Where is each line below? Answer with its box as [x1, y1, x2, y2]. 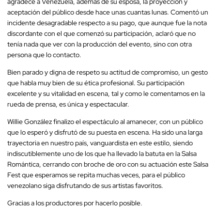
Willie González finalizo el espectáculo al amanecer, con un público [7, 117, 203, 126]
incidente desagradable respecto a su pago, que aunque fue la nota [7, 18, 207, 28]
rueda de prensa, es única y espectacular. [7, 100, 129, 109]
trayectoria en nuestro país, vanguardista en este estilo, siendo [7, 139, 193, 148]
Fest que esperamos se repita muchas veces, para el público [7, 170, 185, 180]
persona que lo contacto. [7, 50, 81, 60]
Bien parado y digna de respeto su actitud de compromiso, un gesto [7, 68, 208, 77]
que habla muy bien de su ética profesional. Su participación [7, 78, 185, 88]
